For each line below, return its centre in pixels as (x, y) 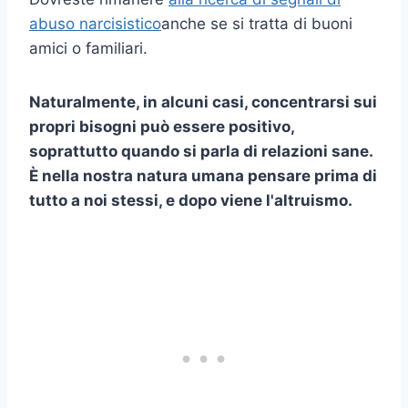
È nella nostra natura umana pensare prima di (203, 176)
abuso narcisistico (95, 24)
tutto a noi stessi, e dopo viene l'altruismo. (191, 201)
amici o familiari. (88, 49)
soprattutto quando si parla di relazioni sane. (201, 152)
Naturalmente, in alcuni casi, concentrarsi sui (203, 102)
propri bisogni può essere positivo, (162, 127)
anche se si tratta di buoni (257, 24)
